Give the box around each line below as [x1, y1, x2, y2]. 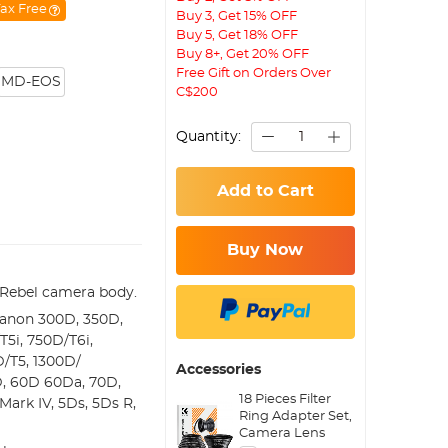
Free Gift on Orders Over [176, 66, 332, 80]
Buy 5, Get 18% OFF [176, 28, 299, 42]
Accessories [176, 363, 262, 377]
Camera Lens [238, 426, 325, 440]
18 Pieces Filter [238, 392, 331, 406]
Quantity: [176, 130, 242, 144]
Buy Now [227, 242, 304, 258]
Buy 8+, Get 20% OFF [176, 47, 310, 61]
